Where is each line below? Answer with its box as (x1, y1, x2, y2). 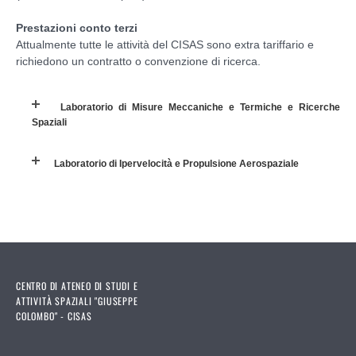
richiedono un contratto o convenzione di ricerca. (16, 54, 261, 68)
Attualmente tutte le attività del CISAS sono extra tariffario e (16, 37, 314, 51)
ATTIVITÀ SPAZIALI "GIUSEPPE (16, 293, 138, 308)
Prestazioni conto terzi (16, 21, 137, 34)
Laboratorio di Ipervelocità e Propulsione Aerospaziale (54, 157, 299, 169)
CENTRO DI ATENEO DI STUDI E (16, 278, 138, 292)
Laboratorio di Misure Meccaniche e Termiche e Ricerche (60, 101, 340, 113)
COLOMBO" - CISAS (16, 308, 92, 323)
